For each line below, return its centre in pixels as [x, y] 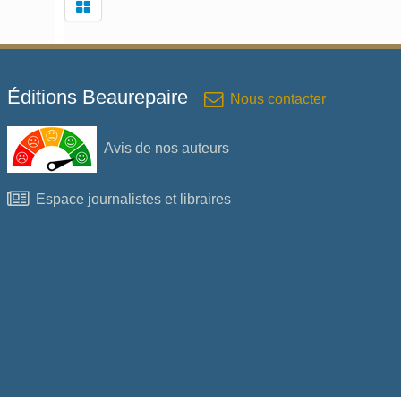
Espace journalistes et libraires [133, 199]
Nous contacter [278, 98]
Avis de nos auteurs [166, 148]
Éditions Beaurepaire [100, 97]
